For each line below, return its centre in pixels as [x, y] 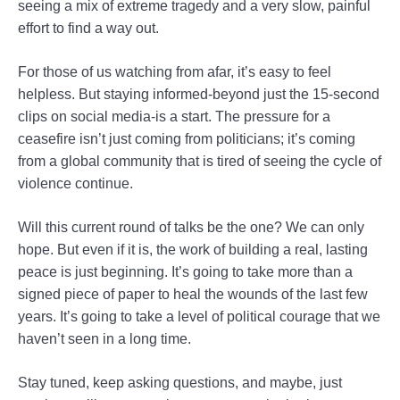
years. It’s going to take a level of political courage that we [199, 317]
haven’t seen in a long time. [104, 339]
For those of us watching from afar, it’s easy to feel [175, 72]
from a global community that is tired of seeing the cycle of [200, 162]
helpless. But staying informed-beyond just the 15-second [199, 95]
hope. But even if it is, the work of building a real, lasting [193, 250]
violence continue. [75, 184]
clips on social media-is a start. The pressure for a [174, 117]
